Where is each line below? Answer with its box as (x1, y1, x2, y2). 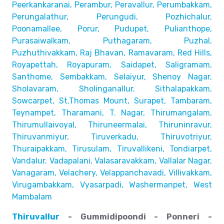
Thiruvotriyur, (160, 132, 212, 141)
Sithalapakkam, (155, 84, 212, 93)
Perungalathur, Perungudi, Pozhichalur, (12, 12, 212, 21)
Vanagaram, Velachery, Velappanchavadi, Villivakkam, (12, 168, 212, 177)
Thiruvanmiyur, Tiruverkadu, (12, 132, 138, 141)
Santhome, (12, 72, 53, 81)
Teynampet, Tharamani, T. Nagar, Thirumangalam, (12, 108, 212, 117)
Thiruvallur (12, 212, 59, 221)
